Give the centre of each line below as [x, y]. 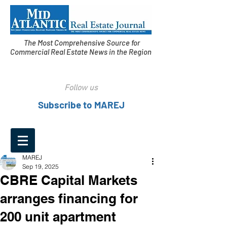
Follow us [81, 88]
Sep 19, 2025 [41, 166]
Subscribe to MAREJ [81, 105]
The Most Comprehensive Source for [82, 43]
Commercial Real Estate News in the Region [82, 52]
